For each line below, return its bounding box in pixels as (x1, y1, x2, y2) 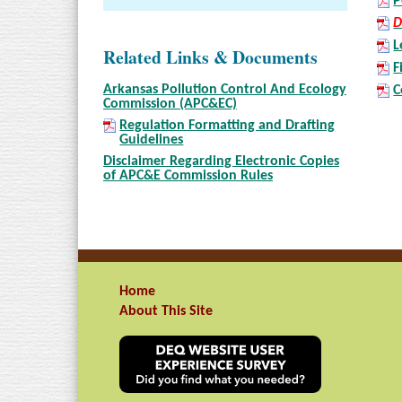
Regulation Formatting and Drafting (119, 118, 336, 133)
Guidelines (119, 132, 184, 147)
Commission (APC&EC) (103, 96, 237, 111)
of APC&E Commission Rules (103, 168, 273, 183)
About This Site (119, 303, 213, 319)
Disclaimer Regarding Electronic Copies (103, 153, 339, 169)
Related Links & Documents (103, 43, 318, 70)
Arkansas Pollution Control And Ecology (103, 82, 346, 97)
